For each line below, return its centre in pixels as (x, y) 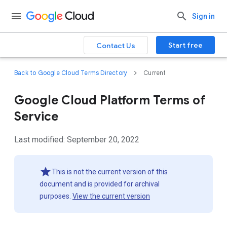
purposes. (56, 196)
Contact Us (116, 46)
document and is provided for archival (100, 184)
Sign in (203, 16)
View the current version (111, 196)
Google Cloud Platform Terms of (110, 100)
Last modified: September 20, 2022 (77, 140)
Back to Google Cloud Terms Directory (71, 73)
